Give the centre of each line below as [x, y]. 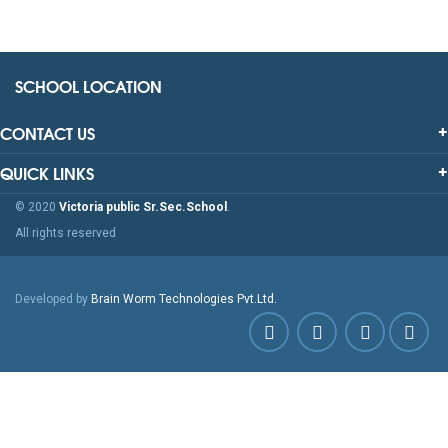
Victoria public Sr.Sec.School [143, 207]
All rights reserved [65, 233]
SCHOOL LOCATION [88, 86]
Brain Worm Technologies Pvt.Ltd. [184, 299]
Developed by [53, 299]
